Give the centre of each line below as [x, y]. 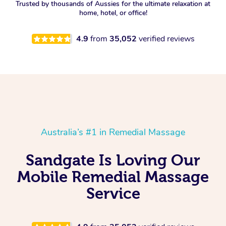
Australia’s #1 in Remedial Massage [113, 132]
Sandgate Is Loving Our [113, 160]
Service [113, 193]
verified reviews [166, 39]
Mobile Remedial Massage [113, 177]
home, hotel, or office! [113, 13]
